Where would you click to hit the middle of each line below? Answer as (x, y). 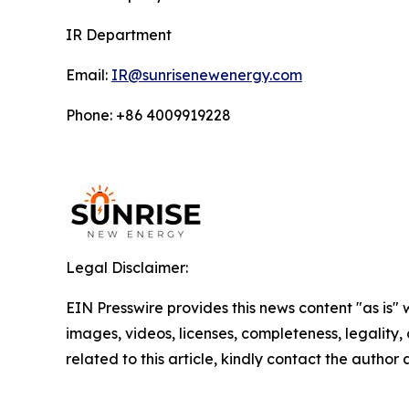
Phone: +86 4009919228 (148, 115)
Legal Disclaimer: (127, 267)
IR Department (119, 34)
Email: (89, 74)
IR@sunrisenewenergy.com (207, 74)
